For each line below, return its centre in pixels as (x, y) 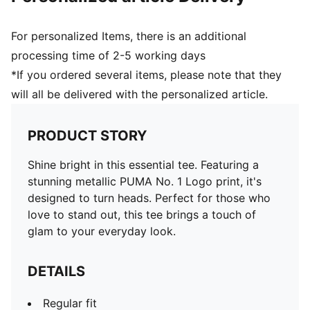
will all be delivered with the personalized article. (139, 94)
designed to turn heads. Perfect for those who (149, 198)
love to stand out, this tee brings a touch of (142, 215)
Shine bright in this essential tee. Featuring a (143, 165)
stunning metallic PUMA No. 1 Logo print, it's (145, 181)
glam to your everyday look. (102, 231)
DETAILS (56, 271)
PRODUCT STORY (87, 136)
